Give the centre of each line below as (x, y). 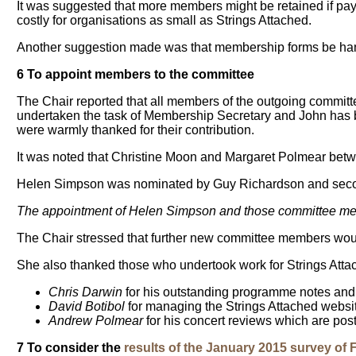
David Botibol (87, 307)
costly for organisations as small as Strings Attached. (164, 21)
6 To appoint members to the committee (136, 75)
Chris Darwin (86, 292)
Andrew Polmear (96, 321)
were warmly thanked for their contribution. (136, 130)
